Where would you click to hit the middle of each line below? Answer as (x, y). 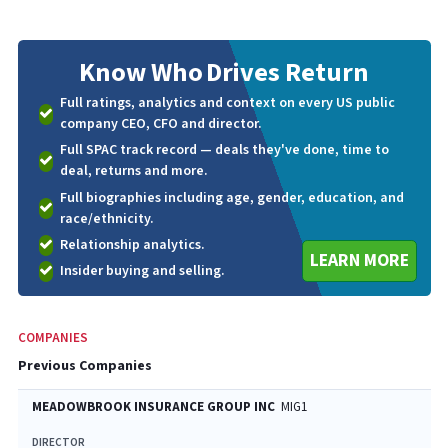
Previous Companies (84, 365)
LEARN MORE (359, 260)
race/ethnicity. (106, 218)
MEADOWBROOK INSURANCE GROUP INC (153, 407)
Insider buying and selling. (142, 271)
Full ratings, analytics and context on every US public (227, 103)
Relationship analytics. (132, 244)
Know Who (140, 73)
